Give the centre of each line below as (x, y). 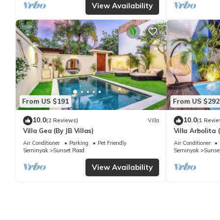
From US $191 (45, 101)
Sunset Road (69, 150)
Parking (79, 143)
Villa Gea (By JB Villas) (58, 130)
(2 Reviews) (62, 121)
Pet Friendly (112, 143)
